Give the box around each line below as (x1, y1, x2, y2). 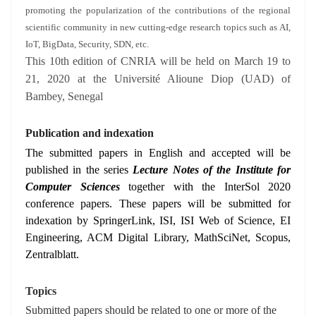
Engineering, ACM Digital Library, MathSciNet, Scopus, (25, 231, 291, 243)
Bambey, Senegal (25, 90, 103, 102)
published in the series (25, 164, 133, 176)
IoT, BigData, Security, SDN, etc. (25, 39, 149, 49)
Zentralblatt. (25, 248, 79, 260)
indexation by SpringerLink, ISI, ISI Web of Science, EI (25, 214, 291, 226)
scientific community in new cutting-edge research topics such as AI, (25, 22, 291, 32)
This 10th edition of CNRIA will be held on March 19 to (25, 55, 291, 67)
